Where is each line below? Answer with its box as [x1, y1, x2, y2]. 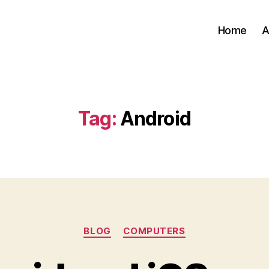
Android [119, 107, 191, 130]
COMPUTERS [122, 225, 186, 237]
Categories [134, 219, 187, 232]
